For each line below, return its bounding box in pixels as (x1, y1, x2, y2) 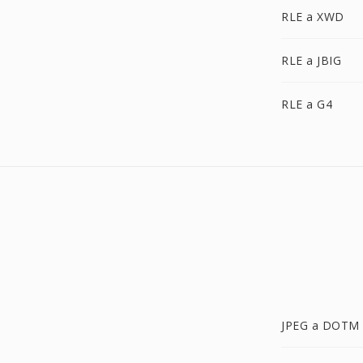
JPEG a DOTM (281, 318, 360, 333)
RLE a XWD (281, 9, 344, 24)
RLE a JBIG (281, 53, 341, 68)
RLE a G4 (281, 96, 332, 112)
